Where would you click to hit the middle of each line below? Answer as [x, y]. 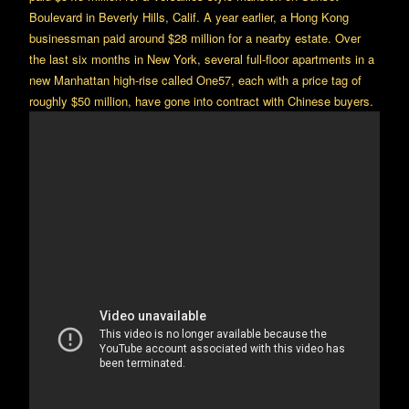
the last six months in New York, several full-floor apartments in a [202, 59]
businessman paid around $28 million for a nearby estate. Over [195, 38]
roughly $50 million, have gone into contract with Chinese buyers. [201, 101]
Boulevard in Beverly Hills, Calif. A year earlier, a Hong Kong [189, 17]
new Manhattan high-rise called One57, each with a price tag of [195, 80]
